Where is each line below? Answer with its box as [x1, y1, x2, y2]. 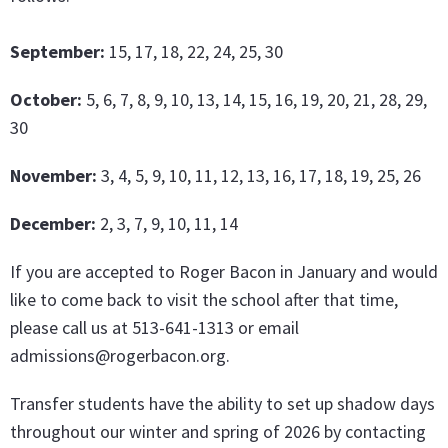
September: [10, 40, 105, 64]
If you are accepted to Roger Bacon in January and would [10, 260, 438, 284]
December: [10, 212, 100, 236]
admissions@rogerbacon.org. [10, 344, 230, 368]
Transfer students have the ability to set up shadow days [10, 392, 435, 416]
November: [10, 164, 101, 188]
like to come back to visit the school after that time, [10, 288, 398, 312]
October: [10, 88, 86, 112]
